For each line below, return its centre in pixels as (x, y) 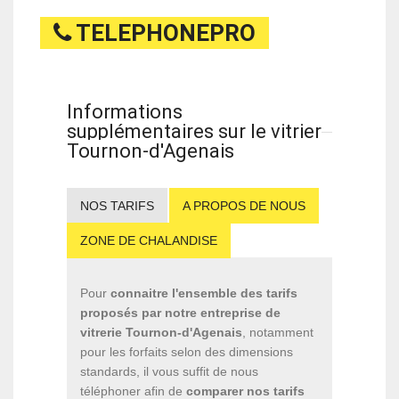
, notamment (278, 332)
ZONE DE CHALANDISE (149, 240)
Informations (125, 111)
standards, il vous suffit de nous (169, 371)
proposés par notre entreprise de (180, 312)
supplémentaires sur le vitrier (194, 131)
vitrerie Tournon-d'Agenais (161, 332)
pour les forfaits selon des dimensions (187, 351)
